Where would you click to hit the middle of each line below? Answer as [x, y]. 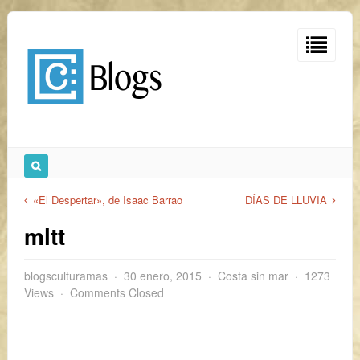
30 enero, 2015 [163, 276]
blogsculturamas [66, 276]
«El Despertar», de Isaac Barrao [108, 200]
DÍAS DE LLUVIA [286, 200]
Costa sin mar [253, 276]
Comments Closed [117, 292]
